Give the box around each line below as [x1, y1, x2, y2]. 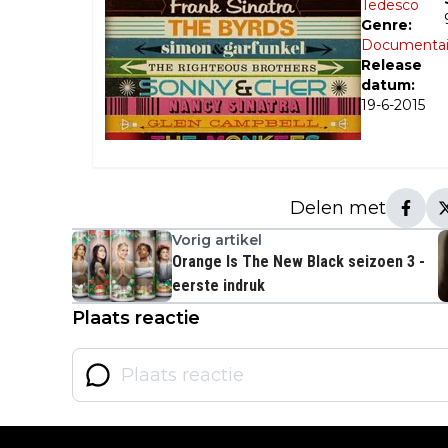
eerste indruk [172, 276, 265, 296]
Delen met [290, 197, 386, 220]
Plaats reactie [72, 307, 200, 330]
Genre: [361, 16, 412, 35]
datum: [361, 76, 415, 95]
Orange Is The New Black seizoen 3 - [172, 252, 425, 272]
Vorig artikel [172, 231, 262, 250]
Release [361, 56, 422, 75]
